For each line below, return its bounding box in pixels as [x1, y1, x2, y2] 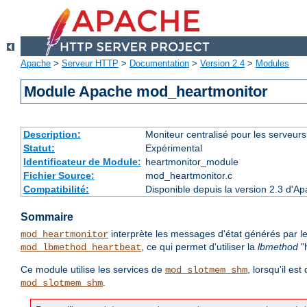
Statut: [23, 143, 55, 154]
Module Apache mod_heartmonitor [24, 83, 269, 101]
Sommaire [21, 211, 73, 223]
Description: [23, 129, 81, 140]
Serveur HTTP [62, 58, 119, 69]
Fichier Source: [23, 170, 95, 182]
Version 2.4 [200, 58, 245, 69]
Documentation [130, 58, 189, 69]
